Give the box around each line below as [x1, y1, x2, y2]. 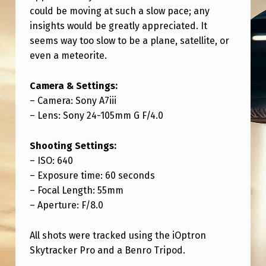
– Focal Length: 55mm [29, 184, 123, 196]
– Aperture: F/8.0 [29, 199, 103, 211]
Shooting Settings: [29, 140, 116, 151]
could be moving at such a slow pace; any [29, 5, 210, 17]
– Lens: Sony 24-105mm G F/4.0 [29, 110, 163, 122]
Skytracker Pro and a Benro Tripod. [29, 244, 185, 256]
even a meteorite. [29, 50, 107, 62]
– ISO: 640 [29, 154, 73, 166]
